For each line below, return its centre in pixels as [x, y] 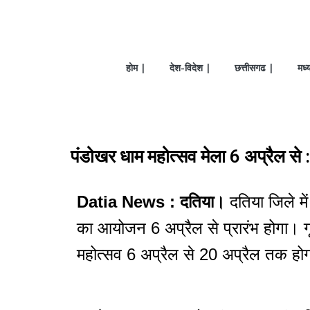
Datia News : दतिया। [151, 202]
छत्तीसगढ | [254, 67]
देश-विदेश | [190, 67]
